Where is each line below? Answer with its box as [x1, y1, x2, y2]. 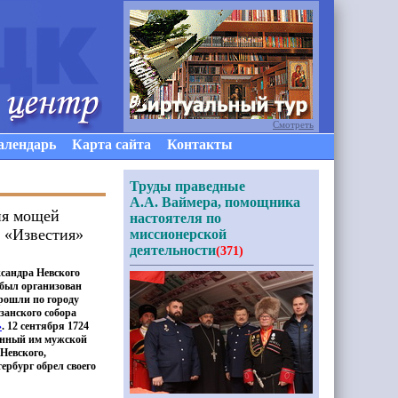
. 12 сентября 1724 [2, 320, 89, 332]
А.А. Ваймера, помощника [130, 195, 300, 210]
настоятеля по [130, 211, 221, 226]
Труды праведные [130, 179, 245, 194]
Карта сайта [72, 137, 151, 152]
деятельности [130, 243, 216, 258]
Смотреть [273, 119, 314, 130]
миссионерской [130, 227, 227, 242]
